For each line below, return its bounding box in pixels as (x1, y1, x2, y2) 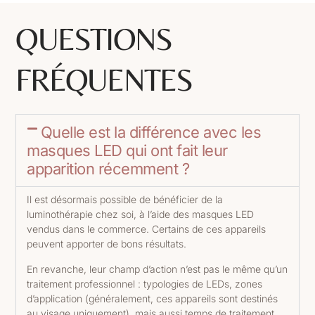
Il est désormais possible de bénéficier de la (27, 193, 224, 206)
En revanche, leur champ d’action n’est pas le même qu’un (27, 262, 288, 275)
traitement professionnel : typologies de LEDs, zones (27, 277, 263, 290)
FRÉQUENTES (15, 61, 193, 98)
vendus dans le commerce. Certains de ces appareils (27, 223, 266, 236)
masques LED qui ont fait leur (27, 141, 228, 160)
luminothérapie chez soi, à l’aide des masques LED (27, 208, 255, 221)
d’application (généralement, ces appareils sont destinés (27, 292, 278, 304)
